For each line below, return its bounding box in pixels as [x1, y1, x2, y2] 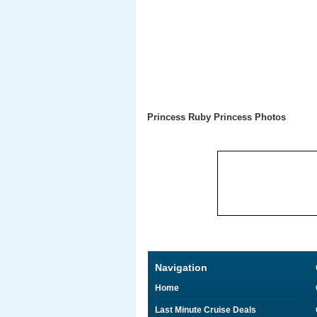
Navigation [155, 262, 207, 273]
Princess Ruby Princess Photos [147, 112, 286, 122]
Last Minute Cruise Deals [155, 305, 256, 315]
